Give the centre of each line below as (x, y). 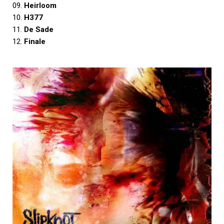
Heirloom (40, 6)
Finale (35, 42)
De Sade (39, 30)
